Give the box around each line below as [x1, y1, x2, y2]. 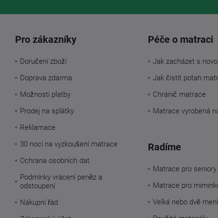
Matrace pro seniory [152, 164, 217, 173]
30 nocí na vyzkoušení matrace [19, 139, 118, 148]
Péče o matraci [147, 33, 213, 45]
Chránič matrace [152, 90, 206, 99]
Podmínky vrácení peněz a [19, 172, 102, 182]
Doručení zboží [19, 56, 67, 66]
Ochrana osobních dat [19, 156, 90, 165]
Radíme [147, 141, 181, 153]
